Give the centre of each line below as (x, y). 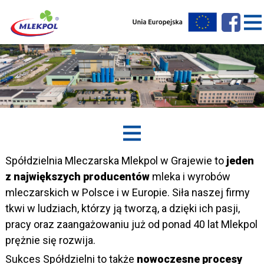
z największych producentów (77, 177)
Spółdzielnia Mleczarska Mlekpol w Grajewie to (115, 161)
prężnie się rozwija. (50, 240)
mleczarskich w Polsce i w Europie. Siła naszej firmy (127, 193)
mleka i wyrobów (190, 177)
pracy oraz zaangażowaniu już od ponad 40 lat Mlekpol (131, 225)
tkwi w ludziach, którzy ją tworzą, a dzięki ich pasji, (122, 209)
